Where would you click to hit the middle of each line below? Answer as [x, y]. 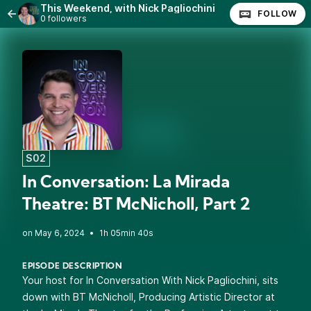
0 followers [64, 18]
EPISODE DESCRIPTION [73, 267]
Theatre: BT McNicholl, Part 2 [136, 205]
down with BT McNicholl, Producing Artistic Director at [149, 297]
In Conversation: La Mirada [126, 183]
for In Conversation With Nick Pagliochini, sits [173, 280]
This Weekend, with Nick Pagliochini [128, 8]
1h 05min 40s [126, 233]
